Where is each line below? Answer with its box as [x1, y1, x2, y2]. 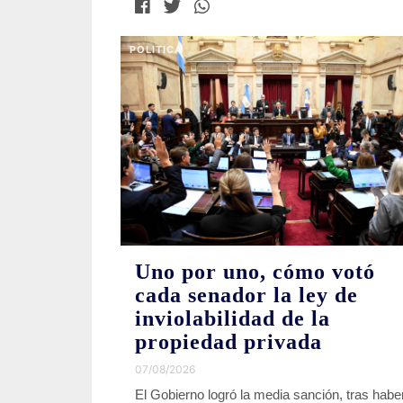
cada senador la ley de [135, 282, 358, 307]
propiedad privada [135, 329, 322, 354]
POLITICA [130, 42, 183, 56]
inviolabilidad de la [135, 306, 330, 330]
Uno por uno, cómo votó [135, 259, 375, 283]
